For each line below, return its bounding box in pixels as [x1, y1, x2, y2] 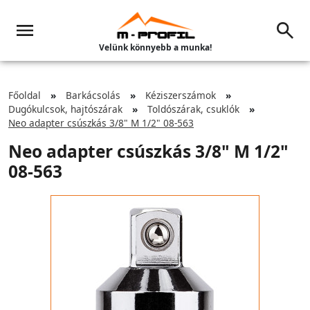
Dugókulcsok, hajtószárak [8, 102, 122, 116]
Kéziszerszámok [145, 89, 216, 102]
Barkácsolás [66, 89, 120, 102]
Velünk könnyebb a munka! [98, 42, 212, 53]
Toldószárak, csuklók [147, 102, 239, 116]
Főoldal [8, 89, 41, 102]
